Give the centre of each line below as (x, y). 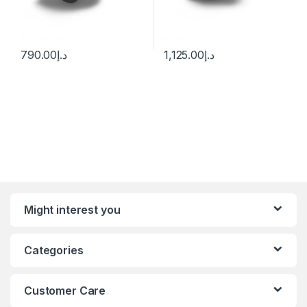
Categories (54, 250)
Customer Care (65, 290)
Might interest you (72, 209)
